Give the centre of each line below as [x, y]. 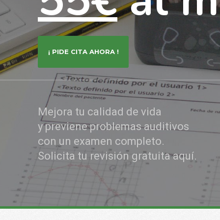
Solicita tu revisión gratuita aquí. [117, 156]
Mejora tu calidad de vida [100, 112]
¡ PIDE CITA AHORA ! [83, 52]
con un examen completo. [101, 141]
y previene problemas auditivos [113, 126]
